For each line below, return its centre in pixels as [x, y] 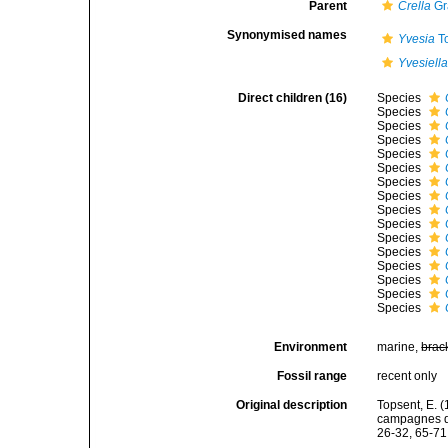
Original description [292, 405]
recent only [407, 376]
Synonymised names [287, 35]
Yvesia [417, 39]
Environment [311, 347]
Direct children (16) [293, 98]
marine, [399, 347]
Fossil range [312, 376]
